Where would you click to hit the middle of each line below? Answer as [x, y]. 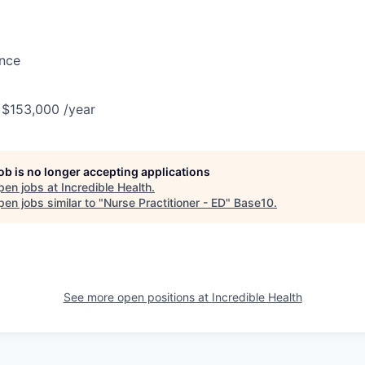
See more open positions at [137, 297]
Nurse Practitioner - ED [165, 202]
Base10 [254, 202]
